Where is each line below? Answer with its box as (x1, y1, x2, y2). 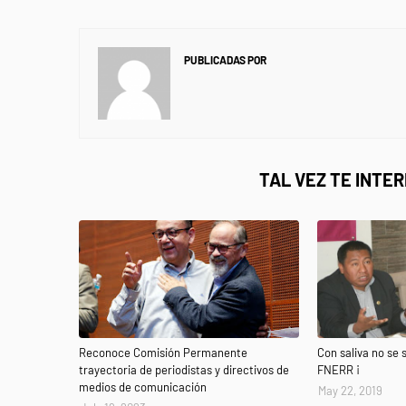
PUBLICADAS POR (184, 53, 266, 66)
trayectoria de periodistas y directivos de (79, 362, 289, 377)
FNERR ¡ (317, 362, 361, 377)
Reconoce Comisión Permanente (79, 345, 247, 360)
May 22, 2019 (318, 383, 383, 398)
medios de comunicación (79, 380, 207, 394)
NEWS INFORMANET (266, 53, 364, 66)
